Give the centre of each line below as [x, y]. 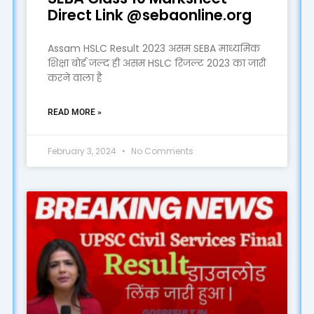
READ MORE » [74, 112]
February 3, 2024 [83, 151]
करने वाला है [75, 78]
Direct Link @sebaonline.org [149, 15]
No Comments [161, 151]
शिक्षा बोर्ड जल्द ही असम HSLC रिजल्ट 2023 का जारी [156, 63]
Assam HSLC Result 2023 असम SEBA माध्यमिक [153, 49]
